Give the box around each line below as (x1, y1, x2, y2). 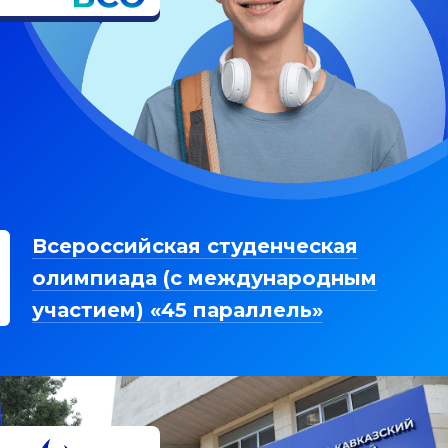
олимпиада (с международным (32, 265, 377, 290)
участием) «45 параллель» (32, 297, 323, 322)
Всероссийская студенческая (32, 233, 358, 258)
